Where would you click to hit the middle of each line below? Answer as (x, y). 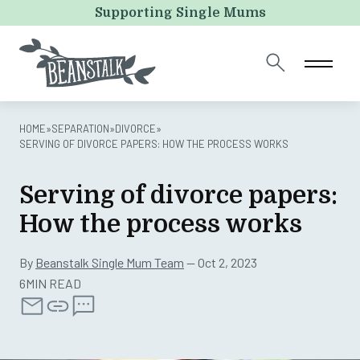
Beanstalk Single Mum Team (110, 262)
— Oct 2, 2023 (221, 262)
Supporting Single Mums (180, 13)
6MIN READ (50, 284)
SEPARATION (80, 129)
